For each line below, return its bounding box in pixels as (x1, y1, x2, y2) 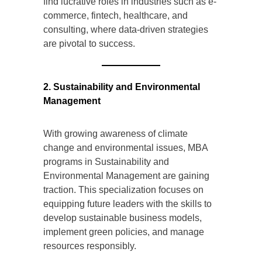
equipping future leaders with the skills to (43, 199, 212, 209)
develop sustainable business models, (43, 213, 202, 223)
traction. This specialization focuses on (43, 185, 204, 195)
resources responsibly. (43, 241, 136, 251)
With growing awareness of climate (43, 129, 188, 139)
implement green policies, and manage (43, 227, 204, 237)
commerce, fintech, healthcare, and (43, 11, 188, 21)
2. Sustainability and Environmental (43, 82, 200, 92)
